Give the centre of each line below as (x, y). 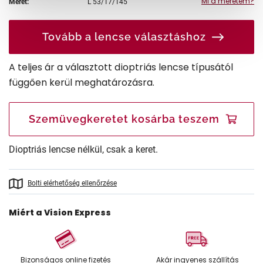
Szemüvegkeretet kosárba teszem (124, 119)
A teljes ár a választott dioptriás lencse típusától (121, 67)
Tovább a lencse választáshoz (124, 36)
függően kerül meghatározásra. (82, 82)
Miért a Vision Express (60, 212)
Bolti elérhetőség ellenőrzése (72, 183)
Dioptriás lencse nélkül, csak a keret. (83, 149)
